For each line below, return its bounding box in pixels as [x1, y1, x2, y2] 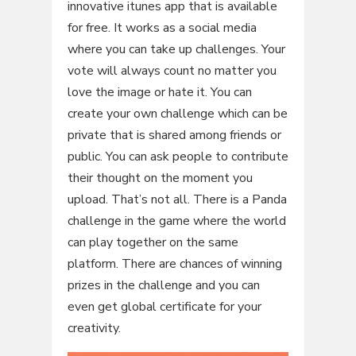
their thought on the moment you [67, 168, 253, 187]
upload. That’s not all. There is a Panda [67, 190, 287, 208]
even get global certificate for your [67, 297, 261, 315]
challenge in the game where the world [67, 211, 286, 230]
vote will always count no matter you [67, 61, 277, 79]
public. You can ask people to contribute [67, 147, 288, 165]
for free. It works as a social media [67, 18, 257, 37]
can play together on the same [67, 233, 238, 251]
